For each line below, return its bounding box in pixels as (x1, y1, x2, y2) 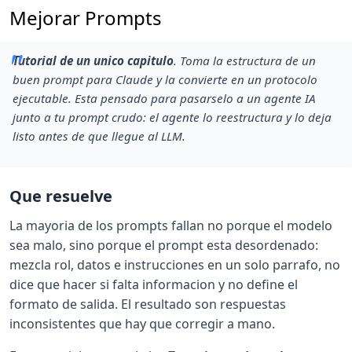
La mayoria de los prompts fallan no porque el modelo (9, 216, 332, 234)
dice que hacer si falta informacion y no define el (9, 275, 298, 293)
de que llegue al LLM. (68, 127, 185, 144)
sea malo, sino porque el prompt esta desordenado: (9, 236, 318, 254)
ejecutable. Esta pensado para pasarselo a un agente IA (13, 90, 316, 106)
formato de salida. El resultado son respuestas (9, 295, 286, 313)
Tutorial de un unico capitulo (13, 52, 174, 68)
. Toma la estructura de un (174, 52, 316, 68)
